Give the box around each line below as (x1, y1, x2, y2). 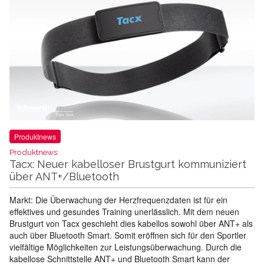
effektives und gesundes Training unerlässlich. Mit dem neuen (9, 206, 239, 218)
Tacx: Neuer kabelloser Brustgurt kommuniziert (9, 158, 246, 171)
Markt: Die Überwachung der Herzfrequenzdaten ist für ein (9, 194, 227, 206)
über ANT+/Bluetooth (9, 170, 119, 183)
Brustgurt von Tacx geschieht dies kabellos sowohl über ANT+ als (9, 217, 253, 230)
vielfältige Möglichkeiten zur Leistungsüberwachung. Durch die (9, 241, 242, 253)
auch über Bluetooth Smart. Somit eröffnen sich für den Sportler (9, 229, 246, 242)
